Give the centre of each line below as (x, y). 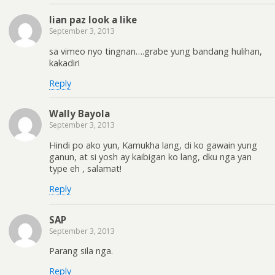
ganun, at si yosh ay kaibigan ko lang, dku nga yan (150, 157)
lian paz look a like (93, 20)
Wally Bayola (79, 114)
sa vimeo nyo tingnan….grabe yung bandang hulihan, (156, 51)
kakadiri (64, 63)
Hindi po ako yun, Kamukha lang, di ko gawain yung (153, 145)
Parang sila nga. (81, 251)
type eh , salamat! (85, 168)
